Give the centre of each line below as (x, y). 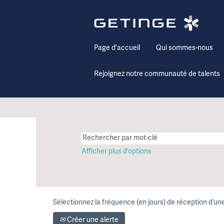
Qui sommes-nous (184, 48)
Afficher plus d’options (116, 151)
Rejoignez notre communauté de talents (157, 74)
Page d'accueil (117, 48)
